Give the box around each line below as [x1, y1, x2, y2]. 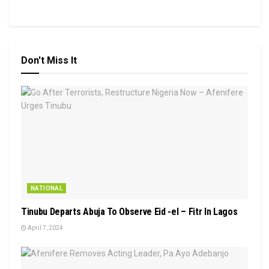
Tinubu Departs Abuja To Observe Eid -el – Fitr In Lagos [21, 205, 238, 217]
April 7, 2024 [26, 224, 63, 231]
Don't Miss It [21, 54, 77, 66]
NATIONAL [31, 184, 63, 192]
